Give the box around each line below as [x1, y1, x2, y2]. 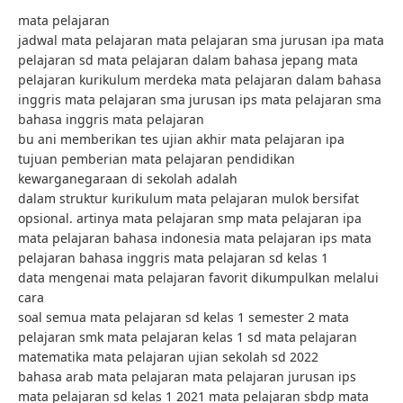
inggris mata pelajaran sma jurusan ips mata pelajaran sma [18, 91, 381, 109]
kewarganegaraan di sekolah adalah [18, 170, 237, 188]
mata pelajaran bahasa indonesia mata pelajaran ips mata [18, 229, 372, 247]
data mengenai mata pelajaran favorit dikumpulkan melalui [18, 269, 379, 287]
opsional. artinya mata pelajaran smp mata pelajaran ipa [18, 210, 362, 228]
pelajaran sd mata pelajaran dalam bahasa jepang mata [18, 51, 358, 69]
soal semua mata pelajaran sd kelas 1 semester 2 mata [18, 309, 349, 327]
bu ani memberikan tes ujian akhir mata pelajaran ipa [18, 130, 345, 148]
